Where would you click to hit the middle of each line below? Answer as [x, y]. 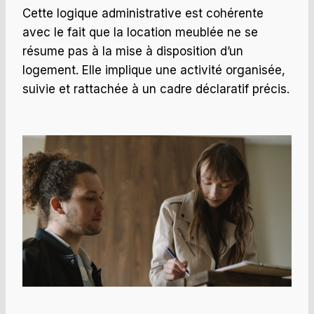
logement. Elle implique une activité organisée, [154, 70]
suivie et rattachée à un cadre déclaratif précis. [156, 89]
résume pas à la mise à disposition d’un [133, 52]
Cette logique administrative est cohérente [143, 14]
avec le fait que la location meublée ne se [140, 33]
